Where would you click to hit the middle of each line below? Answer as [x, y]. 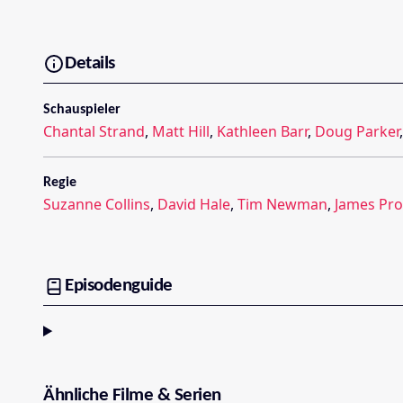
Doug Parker [357, 132]
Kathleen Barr [262, 132]
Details [90, 63]
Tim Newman [282, 205]
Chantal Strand [94, 132]
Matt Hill [181, 132]
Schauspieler [82, 110]
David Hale [194, 205]
